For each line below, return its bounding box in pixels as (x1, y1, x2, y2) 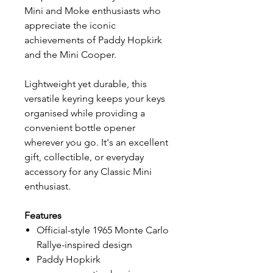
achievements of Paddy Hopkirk (24, 34, 162, 46)
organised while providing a (24, 107, 145, 119)
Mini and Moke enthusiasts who (24, 5, 161, 16)
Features (24, 210, 62, 221)
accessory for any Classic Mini (24, 166, 152, 177)
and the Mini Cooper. (24, 49, 116, 60)
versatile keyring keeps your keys (24, 93, 165, 104)
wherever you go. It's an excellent (24, 136, 168, 148)
